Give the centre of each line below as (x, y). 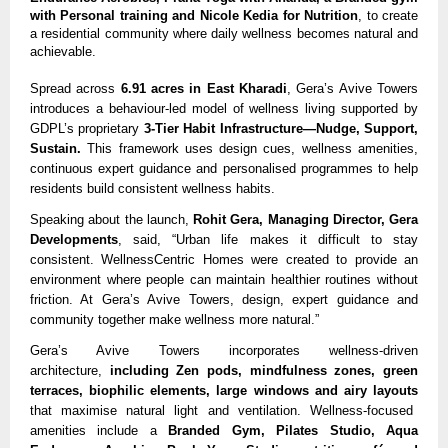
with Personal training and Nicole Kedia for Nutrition (194, 15)
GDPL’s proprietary (87, 129)
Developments (74, 240)
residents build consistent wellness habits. (152, 189)
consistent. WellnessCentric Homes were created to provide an (224, 260)
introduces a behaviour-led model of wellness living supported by (224, 109)
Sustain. (55, 149)
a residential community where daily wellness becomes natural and (224, 33)
